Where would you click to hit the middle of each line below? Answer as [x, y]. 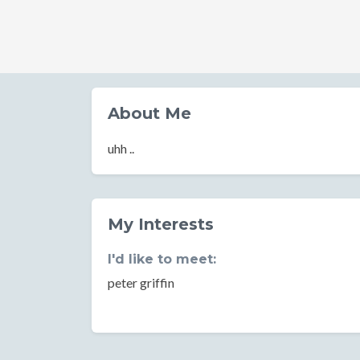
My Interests [161, 224]
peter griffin [141, 282]
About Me [149, 113]
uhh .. [121, 148]
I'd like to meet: [162, 259]
